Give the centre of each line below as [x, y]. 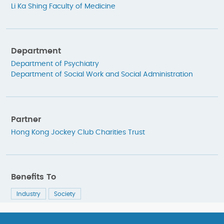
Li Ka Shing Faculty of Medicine [63, 6]
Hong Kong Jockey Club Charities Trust [78, 132]
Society [65, 194]
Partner [26, 119]
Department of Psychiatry [55, 64]
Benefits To [33, 177]
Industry [28, 194]
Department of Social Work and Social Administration [102, 75]
